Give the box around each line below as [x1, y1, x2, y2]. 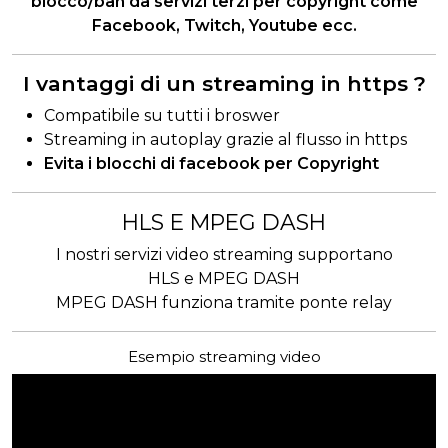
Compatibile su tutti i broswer [44, 105, 280, 125]
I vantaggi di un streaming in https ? [22, 70, 426, 96]
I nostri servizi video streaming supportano [55, 244, 393, 264]
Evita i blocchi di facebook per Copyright [44, 153, 379, 173]
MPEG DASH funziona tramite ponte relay [56, 292, 392, 312]
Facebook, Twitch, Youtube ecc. [91, 15, 357, 35]
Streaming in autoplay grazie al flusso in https [44, 129, 407, 149]
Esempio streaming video [127, 346, 321, 366]
